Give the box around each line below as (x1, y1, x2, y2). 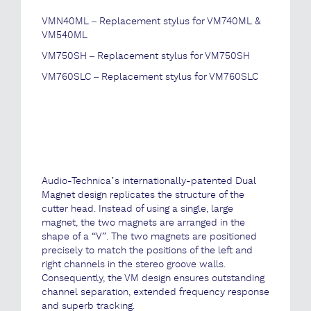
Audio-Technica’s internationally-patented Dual (42, 175, 256, 187)
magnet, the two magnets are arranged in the (42, 217, 245, 229)
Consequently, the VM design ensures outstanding (42, 272, 264, 285)
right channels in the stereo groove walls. (42, 258, 226, 271)
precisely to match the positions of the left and (42, 244, 253, 257)
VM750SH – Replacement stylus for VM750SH (42, 50, 250, 62)
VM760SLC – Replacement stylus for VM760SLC (42, 71, 258, 83)
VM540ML (42, 29, 87, 42)
